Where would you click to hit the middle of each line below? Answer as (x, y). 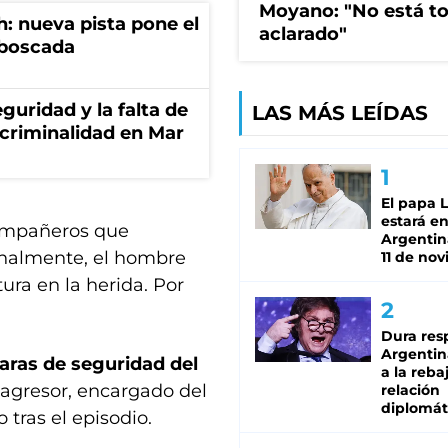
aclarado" (303, 34)
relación (410, 390)
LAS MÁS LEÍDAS (340, 113)
